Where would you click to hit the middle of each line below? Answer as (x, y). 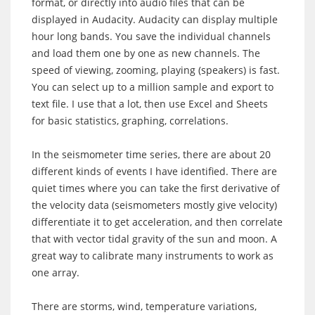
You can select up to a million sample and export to (153, 86)
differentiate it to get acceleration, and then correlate (157, 221)
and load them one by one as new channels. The (146, 53)
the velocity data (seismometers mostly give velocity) (154, 205)
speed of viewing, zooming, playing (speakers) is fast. (156, 70)
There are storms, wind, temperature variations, (144, 306)
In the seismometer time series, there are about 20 (151, 154)
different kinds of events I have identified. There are (154, 171)
